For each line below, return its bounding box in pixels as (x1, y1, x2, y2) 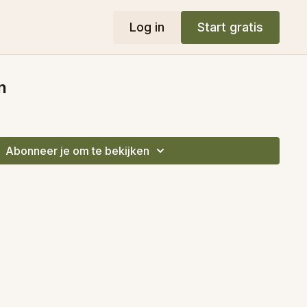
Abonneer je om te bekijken (5, 144, 150, 158)
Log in (129, 19, 164, 34)
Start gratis (197, 19, 263, 34)
